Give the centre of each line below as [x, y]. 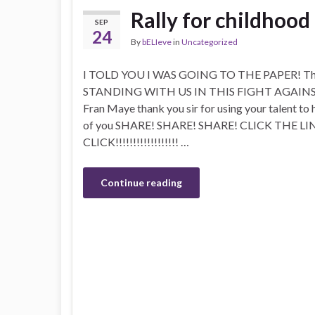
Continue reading [141, 182]
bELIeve [157, 42]
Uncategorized [210, 42]
